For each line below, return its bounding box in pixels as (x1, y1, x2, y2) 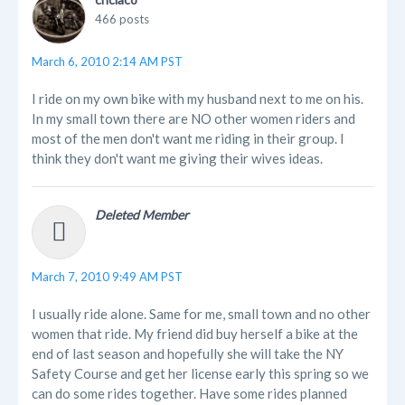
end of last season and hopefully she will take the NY (32, 345, 344, 363)
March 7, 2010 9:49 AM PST (32, 269, 183, 285)
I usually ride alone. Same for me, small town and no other (32, 306, 371, 323)
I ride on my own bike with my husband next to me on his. (32, 90, 363, 108)
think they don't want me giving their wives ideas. (32, 150, 323, 167)
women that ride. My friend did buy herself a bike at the (32, 325, 358, 343)
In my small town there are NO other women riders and (32, 110, 355, 127)
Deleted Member (95, 207, 189, 223)
